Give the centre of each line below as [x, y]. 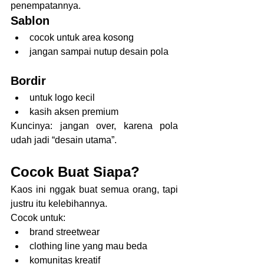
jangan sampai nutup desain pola [99, 51]
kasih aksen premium [74, 111]
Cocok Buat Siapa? [75, 171]
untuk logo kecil [62, 97]
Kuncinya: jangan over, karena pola [94, 126]
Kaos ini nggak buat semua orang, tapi [94, 189]
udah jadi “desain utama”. [64, 140]
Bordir [28, 80]
